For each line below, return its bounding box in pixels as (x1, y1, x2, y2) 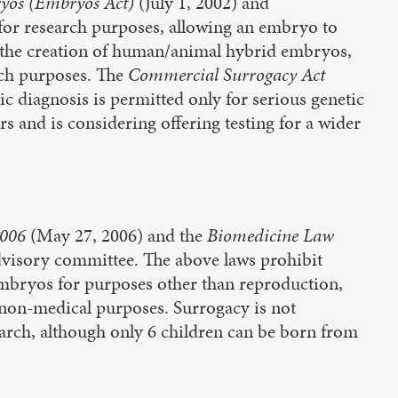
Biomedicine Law (207, 223, 334, 248)
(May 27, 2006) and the (30, 223, 207, 248)
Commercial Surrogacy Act (128, 62, 325, 87)
